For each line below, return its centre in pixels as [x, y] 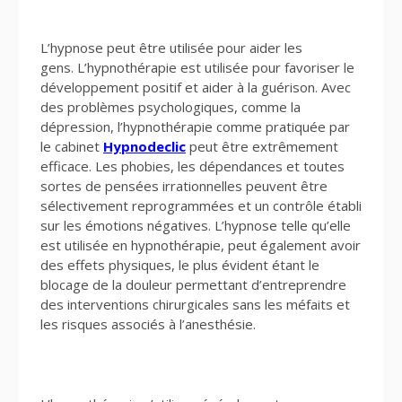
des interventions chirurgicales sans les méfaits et [195, 305]
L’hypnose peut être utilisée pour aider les [171, 48]
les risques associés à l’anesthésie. [148, 324]
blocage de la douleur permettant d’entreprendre [193, 285]
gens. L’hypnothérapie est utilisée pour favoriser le [197, 68]
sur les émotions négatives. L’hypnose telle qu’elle [196, 226]
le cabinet [72, 147]
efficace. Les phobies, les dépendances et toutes [192, 166]
